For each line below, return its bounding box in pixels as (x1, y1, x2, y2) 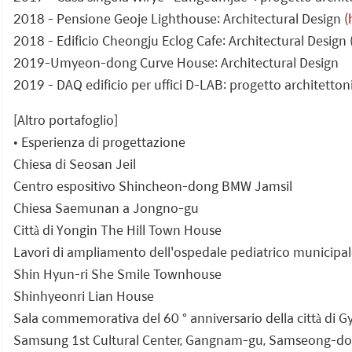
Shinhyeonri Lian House (13, 285, 154, 306)
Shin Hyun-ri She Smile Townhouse (13, 263, 222, 284)
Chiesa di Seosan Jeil (13, 153, 136, 174)
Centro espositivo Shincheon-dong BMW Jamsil (13, 175, 292, 196)
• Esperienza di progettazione (13, 131, 185, 152)
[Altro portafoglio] (13, 109, 118, 130)
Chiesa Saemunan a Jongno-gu (13, 197, 199, 218)
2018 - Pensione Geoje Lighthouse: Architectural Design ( (13, 8, 348, 28)
